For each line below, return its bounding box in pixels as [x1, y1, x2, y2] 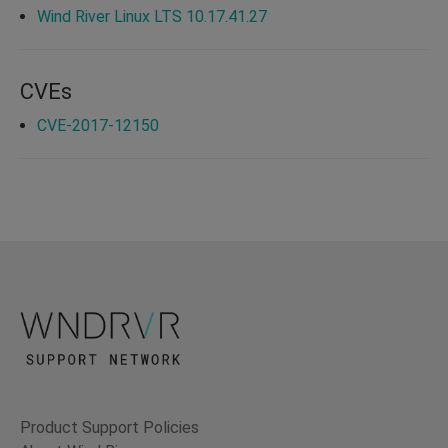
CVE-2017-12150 [37, 115, 159, 135]
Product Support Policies [20, 418, 199, 438]
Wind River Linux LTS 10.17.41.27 [37, 6, 267, 26]
